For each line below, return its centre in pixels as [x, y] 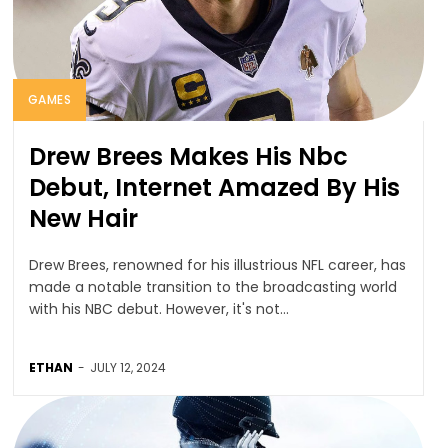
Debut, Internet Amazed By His [214, 187]
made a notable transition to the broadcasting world [212, 286]
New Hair [83, 218]
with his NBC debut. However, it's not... [158, 308]
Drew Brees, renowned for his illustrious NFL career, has [217, 264]
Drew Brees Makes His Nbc [188, 156]
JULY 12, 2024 [127, 367]
